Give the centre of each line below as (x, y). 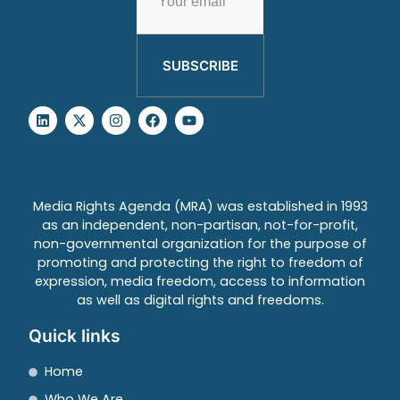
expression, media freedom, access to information (200, 282)
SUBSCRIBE (200, 66)
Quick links (75, 336)
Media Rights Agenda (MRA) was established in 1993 (200, 207)
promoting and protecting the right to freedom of (200, 263)
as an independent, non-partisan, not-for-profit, (200, 225)
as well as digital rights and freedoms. (200, 300)
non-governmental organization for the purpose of (200, 244)
